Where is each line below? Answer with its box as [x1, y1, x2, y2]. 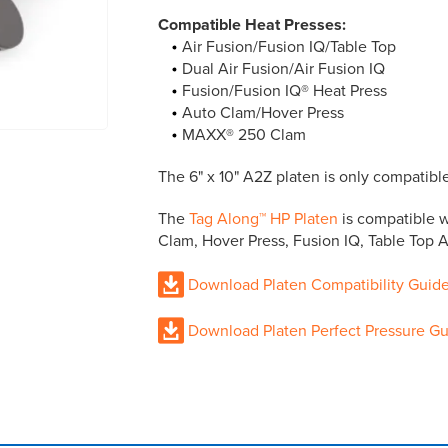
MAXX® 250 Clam [182, 124, 306, 145]
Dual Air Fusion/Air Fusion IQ [182, 58, 385, 79]
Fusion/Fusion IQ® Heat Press [182, 80, 387, 101]
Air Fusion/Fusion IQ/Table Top [182, 36, 396, 57]
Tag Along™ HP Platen [189, 208, 338, 229]
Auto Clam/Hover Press [182, 102, 344, 123]
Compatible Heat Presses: [158, 14, 346, 35]
